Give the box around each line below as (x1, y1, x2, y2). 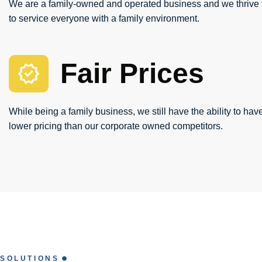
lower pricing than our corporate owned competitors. (9, 120, 223, 131)
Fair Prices (60, 58, 205, 89)
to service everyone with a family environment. (9, 13, 199, 23)
